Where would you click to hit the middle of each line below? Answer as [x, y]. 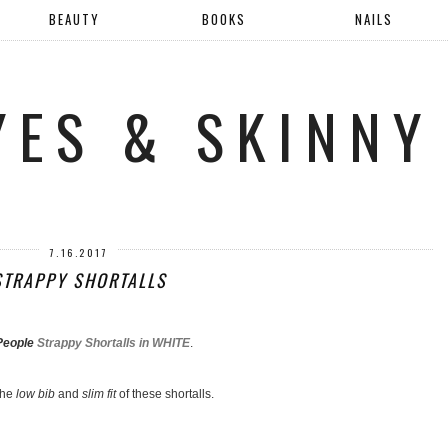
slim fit [98, 394]
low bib [35, 394]
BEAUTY [74, 19]
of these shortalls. [164, 394]
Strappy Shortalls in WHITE [113, 343]
